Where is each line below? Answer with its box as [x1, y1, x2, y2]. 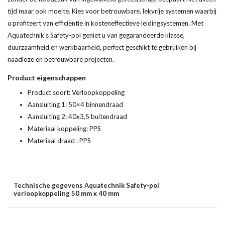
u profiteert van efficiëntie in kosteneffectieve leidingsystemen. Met [8, 19, 203, 28]
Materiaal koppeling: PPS [28, 125, 101, 133]
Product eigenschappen [8, 73, 86, 82]
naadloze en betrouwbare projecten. [8, 55, 114, 64]
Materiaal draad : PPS [28, 137, 91, 145]
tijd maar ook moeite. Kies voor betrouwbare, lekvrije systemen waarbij [8, 7, 216, 16]
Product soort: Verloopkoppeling [28, 88, 125, 97]
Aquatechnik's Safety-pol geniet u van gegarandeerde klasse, [8, 31, 185, 40]
